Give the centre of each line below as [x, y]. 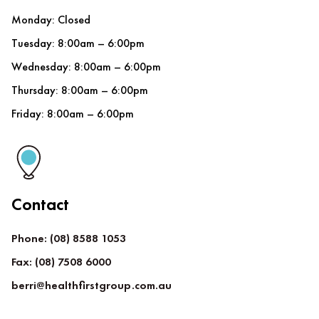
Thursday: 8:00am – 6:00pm [80, 90]
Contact [40, 204]
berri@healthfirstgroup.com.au [91, 286]
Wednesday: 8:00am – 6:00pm [86, 67]
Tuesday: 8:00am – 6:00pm [78, 43]
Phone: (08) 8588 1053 [69, 239]
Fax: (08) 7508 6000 [61, 262]
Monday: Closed [51, 20]
